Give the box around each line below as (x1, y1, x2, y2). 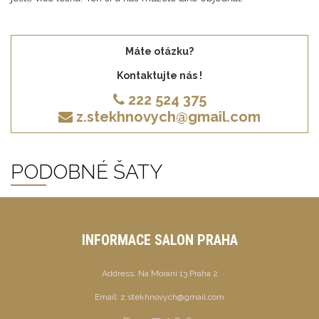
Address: (101, 268, 138, 278)
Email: (95, 291, 120, 302)
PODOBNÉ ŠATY (11, 159, 162, 184)
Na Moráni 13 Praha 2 (137, 268, 218, 278)
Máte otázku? (125, 45, 194, 57)
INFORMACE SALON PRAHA (81, 231, 238, 249)
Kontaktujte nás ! (117, 69, 202, 81)
